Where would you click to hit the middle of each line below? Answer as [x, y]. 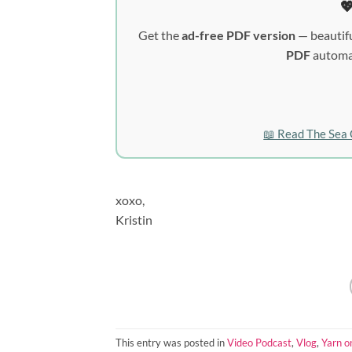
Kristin [134, 220]
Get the [159, 35]
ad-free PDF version [238, 35]
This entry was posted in [171, 342]
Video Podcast [259, 342]
